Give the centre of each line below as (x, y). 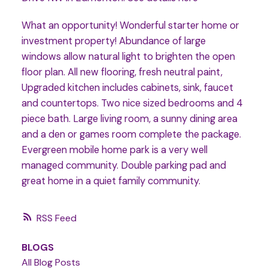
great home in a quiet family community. (111, 181)
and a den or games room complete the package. (131, 135)
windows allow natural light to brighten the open (128, 57)
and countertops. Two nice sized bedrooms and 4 (132, 103)
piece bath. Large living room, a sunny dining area (129, 119)
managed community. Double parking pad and (124, 166)
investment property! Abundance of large (113, 41)
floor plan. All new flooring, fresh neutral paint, (122, 72)
